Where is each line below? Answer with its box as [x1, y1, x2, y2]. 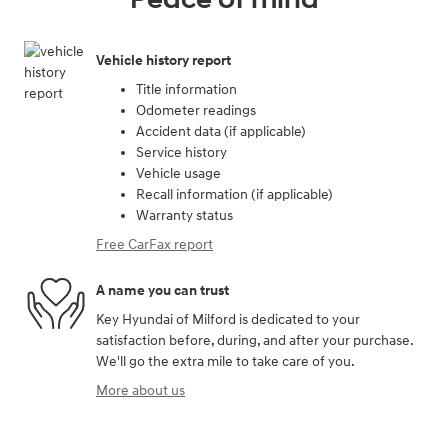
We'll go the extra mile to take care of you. [96, 353, 355, 371]
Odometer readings [136, 102, 256, 120]
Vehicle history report [96, 51, 231, 69]
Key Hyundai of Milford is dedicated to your [96, 311, 360, 329]
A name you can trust [96, 281, 229, 299]
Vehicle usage [136, 165, 221, 183]
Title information [136, 81, 237, 99]
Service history [136, 144, 227, 162]
